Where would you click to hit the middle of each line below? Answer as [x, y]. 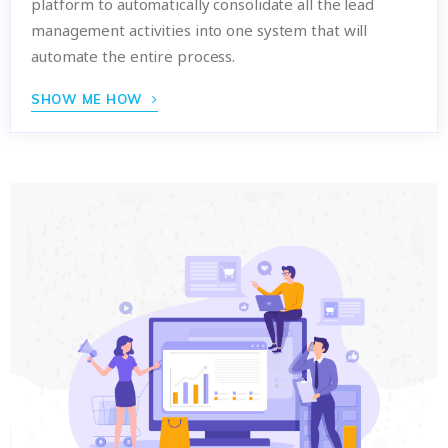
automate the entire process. [133, 55]
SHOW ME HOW [89, 98]
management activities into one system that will [199, 29]
